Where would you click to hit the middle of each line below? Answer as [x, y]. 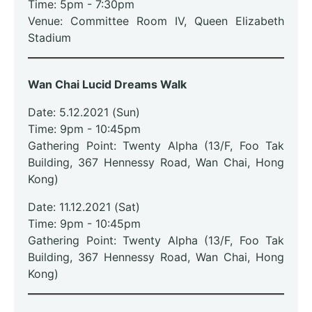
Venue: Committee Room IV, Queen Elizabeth [156, 21]
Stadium [49, 38]
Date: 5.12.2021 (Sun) [84, 112]
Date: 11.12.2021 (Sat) [84, 207]
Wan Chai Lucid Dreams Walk [107, 85]
